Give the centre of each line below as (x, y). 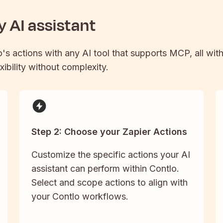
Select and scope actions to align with (109, 183)
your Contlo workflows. (80, 197)
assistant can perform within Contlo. (105, 169)
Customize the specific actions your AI (111, 155)
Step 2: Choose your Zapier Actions (109, 132)
